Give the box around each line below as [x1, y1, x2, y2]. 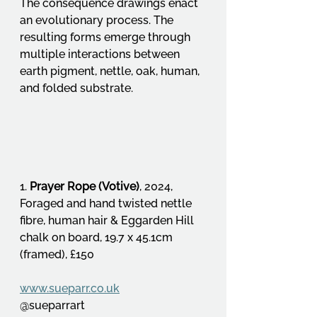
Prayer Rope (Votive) [30, 179, 139, 193]
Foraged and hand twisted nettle [20, 196, 195, 210]
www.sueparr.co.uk [20, 281, 120, 295]
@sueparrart [20, 298, 85, 312]
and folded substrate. [20, 81, 133, 96]
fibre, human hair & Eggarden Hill [20, 213, 197, 227]
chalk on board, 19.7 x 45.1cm [20, 230, 175, 244]
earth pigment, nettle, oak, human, [20, 64, 202, 79]
